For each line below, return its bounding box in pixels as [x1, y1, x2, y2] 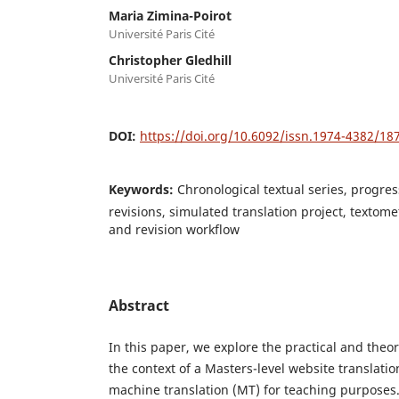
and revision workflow [109, 221, 240, 239]
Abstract [109, 296, 169, 316]
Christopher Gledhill [109, 52, 232, 69]
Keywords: [109, 181, 177, 199]
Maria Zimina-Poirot [109, 7, 232, 25]
